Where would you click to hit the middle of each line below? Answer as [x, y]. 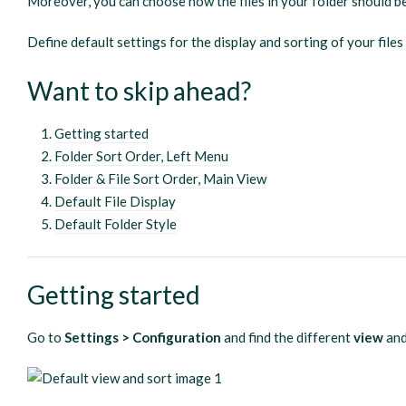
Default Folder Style [116, 224]
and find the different [289, 337]
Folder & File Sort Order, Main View [161, 179]
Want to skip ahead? [140, 91]
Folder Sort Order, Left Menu [142, 156]
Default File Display [116, 201]
